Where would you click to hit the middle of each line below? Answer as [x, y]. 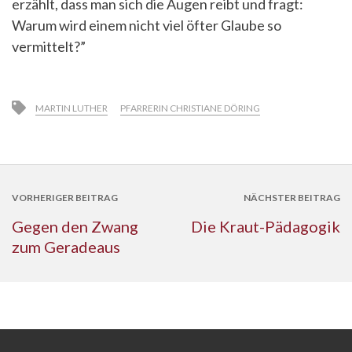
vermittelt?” [49, 46]
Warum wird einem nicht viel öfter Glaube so [147, 25]
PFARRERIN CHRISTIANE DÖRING [190, 108]
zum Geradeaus [66, 247]
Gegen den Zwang [75, 226]
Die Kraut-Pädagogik [265, 226]
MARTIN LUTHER [71, 108]
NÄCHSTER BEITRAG [291, 198]
